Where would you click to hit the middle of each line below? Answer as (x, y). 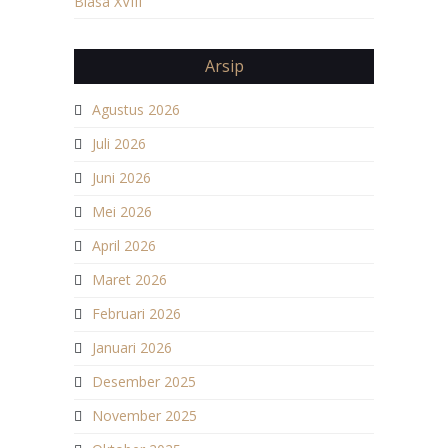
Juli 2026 (119, 143)
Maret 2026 (129, 279)
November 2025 (144, 415)
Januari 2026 (132, 347)
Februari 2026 (136, 313)
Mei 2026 (122, 211)
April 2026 (124, 245)
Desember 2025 (144, 381)
